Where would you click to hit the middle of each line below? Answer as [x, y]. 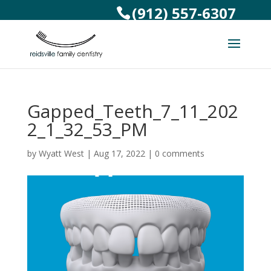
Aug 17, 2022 [119, 153]
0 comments [179, 153]
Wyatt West [61, 153]
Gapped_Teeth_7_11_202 [132, 111]
